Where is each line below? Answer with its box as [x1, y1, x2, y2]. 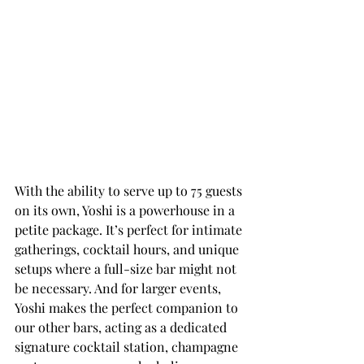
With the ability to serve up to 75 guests [15, 182, 245, 199]
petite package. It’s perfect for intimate [15, 221, 245, 238]
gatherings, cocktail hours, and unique [15, 240, 242, 258]
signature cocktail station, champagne [15, 338, 241, 355]
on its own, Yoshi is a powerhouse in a [15, 201, 238, 219]
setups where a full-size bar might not [15, 260, 240, 277]
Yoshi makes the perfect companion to [15, 299, 241, 316]
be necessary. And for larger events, [15, 279, 224, 297]
